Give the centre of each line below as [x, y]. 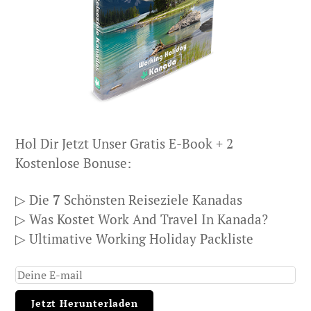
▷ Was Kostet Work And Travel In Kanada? [142, 219]
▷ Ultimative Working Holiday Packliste [135, 238]
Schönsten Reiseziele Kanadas [152, 199]
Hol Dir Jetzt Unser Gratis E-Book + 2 [125, 144]
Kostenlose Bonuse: [74, 163]
